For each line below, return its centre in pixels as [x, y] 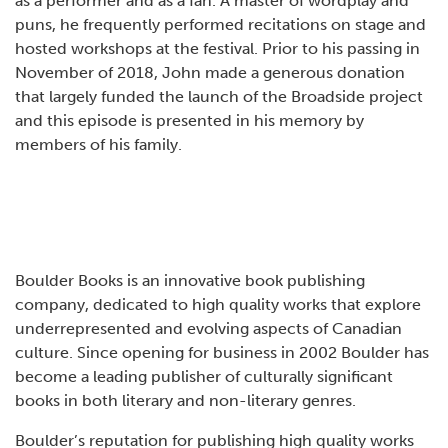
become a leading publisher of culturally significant [204, 377]
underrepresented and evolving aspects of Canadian [208, 329]
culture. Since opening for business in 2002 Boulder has [222, 353]
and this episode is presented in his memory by [189, 121]
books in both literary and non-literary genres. [185, 401]
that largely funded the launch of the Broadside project [219, 97]
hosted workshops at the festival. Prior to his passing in [217, 49]
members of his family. [98, 145]
